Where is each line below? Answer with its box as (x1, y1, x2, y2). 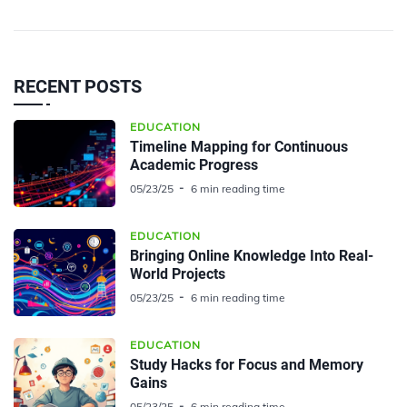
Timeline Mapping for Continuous (130, 137, 348, 155)
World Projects (130, 264, 225, 283)
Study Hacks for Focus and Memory (130, 355, 363, 373)
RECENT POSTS (14, 74, 142, 97)
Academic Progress (130, 155, 258, 174)
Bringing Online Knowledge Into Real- (130, 246, 373, 264)
